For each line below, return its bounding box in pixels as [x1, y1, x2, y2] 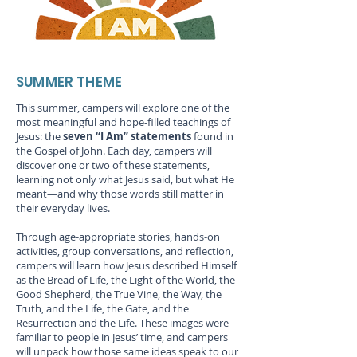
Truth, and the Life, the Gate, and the [16, 301, 189, 316]
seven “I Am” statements [63, 129, 191, 143]
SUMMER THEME [16, 73, 123, 92]
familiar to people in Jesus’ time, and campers [16, 330, 228, 344]
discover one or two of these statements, [16, 158, 210, 172]
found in [191, 129, 233, 143]
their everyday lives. [16, 201, 110, 215]
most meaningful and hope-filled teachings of [16, 115, 230, 129]
